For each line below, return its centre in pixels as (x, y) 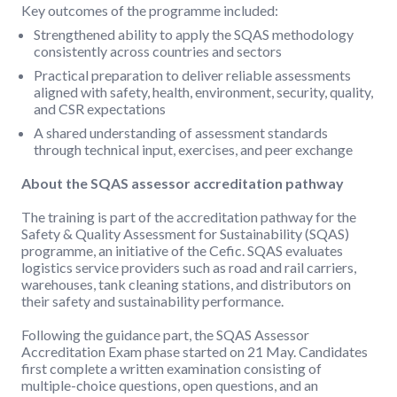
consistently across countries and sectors (158, 51)
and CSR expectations (100, 109)
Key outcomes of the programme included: (150, 11)
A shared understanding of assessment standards (181, 133)
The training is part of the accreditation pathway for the (189, 217)
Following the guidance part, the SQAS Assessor (165, 335)
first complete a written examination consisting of (171, 369)
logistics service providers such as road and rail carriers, (189, 268)
